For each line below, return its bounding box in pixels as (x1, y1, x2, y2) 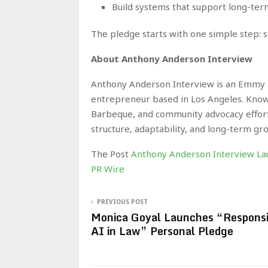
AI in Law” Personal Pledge (91, 221, 233, 240)
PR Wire (91, 162, 124, 175)
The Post (91, 147, 131, 160)
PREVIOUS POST (97, 197, 148, 206)
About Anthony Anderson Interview (91, 52, 252, 65)
